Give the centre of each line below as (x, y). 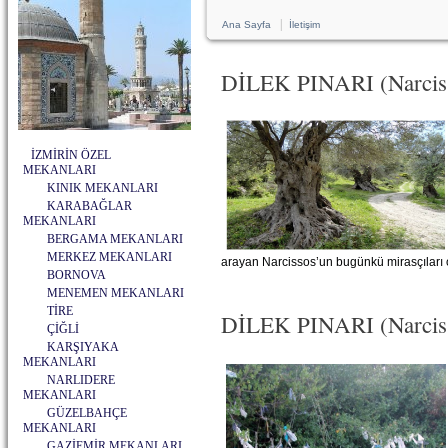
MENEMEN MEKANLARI (115, 293)
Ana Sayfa (246, 24)
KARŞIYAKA (82, 347)
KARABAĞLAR (89, 206)
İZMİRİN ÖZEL (71, 155)
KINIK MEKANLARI (102, 188)
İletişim (304, 24)
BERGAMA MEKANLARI (115, 239)
